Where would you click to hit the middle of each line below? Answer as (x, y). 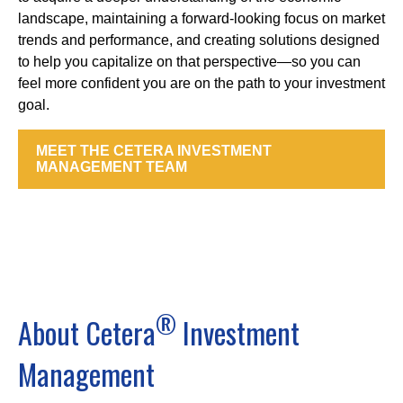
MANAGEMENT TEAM (112, 166)
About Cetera (87, 332)
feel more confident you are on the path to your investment (201, 83)
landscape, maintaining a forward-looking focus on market (201, 18)
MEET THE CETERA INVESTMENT (154, 150)
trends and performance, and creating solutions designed (199, 40)
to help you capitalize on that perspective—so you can (189, 61)
